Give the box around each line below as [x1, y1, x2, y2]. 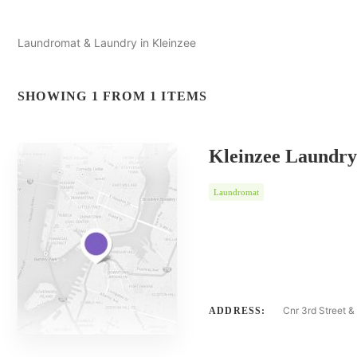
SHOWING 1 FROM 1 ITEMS [18, 89, 208, 103]
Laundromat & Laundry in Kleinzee [18, 36, 196, 49]
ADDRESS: [209, 305, 266, 316]
